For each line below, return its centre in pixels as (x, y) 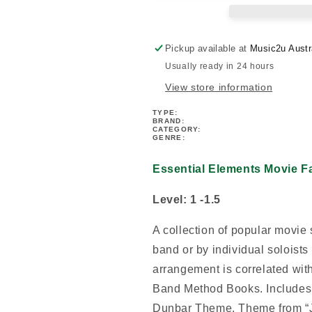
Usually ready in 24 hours (220, 66)
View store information (219, 87)
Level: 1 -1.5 (188, 199)
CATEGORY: (177, 129)
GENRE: (169, 137)
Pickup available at (208, 48)
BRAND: (169, 120)
